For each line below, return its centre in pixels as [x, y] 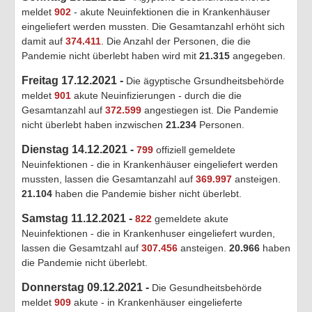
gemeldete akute [190, 218]
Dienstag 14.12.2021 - [79, 149]
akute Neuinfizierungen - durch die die [156, 95]
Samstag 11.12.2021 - [78, 218]
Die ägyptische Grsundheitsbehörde [205, 80]
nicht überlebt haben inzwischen [94, 124]
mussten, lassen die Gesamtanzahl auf [109, 179]
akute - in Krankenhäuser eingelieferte [157, 302]
